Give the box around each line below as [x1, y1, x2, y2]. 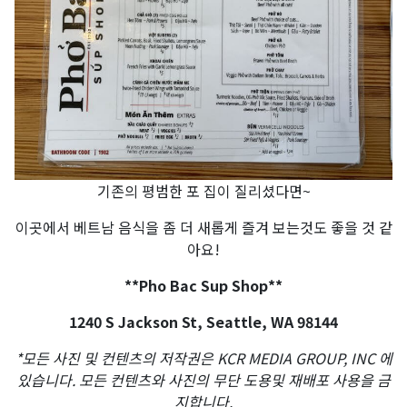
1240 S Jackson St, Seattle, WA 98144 [69, 311, 338, 333]
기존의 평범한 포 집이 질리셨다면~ [96, 180, 311, 203]
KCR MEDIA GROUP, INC [213, 347, 379, 370]
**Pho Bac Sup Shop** [124, 274, 283, 297]
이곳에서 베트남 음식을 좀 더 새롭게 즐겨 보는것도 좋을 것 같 [15, 216, 392, 239]
